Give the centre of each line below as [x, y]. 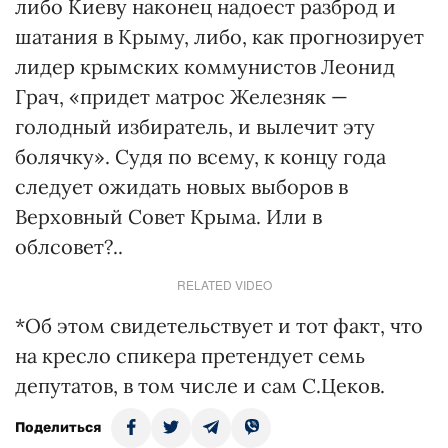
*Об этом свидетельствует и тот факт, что [219, 325]
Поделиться [58, 427]
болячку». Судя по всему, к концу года [200, 156]
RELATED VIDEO [224, 284]
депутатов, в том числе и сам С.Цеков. [200, 385]
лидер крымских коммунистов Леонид [205, 66]
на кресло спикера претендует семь [190, 355]
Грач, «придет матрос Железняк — [181, 96]
